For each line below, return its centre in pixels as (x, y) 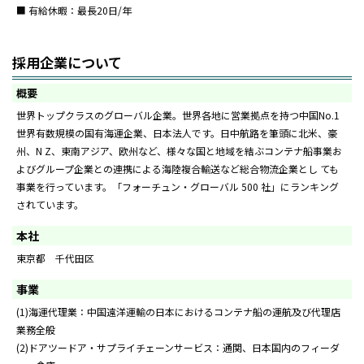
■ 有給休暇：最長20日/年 (74, 10)
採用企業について (67, 62)
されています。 (50, 204)
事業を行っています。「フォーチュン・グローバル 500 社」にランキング (178, 186)
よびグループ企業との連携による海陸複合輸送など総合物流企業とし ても (178, 169)
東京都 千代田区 (55, 258)
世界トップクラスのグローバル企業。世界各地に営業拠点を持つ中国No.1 (178, 115)
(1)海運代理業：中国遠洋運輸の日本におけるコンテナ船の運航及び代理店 (178, 312)
